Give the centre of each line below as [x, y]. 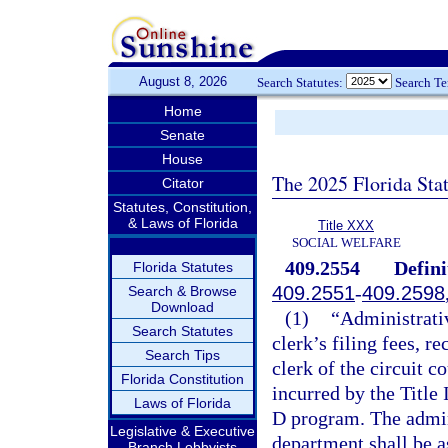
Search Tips [182, 355]
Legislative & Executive [182, 431]
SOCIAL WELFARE [346, 242]
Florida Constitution [182, 379]
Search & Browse [182, 291]
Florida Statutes [182, 267]
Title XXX [346, 225]
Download [182, 307]
